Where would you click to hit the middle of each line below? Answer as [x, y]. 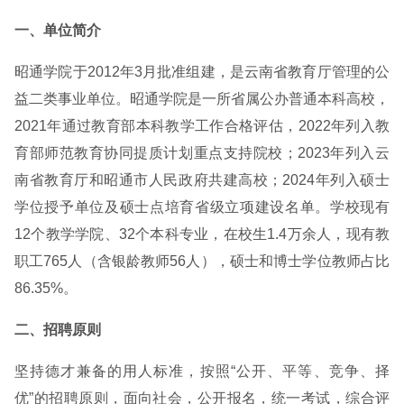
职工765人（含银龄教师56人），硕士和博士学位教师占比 [202, 261]
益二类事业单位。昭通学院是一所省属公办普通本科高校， [202, 99]
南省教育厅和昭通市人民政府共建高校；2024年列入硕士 [202, 180]
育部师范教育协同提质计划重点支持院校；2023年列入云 [202, 153]
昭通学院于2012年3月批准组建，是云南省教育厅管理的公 [202, 72]
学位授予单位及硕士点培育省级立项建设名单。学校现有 [202, 207]
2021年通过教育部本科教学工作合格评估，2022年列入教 [202, 126]
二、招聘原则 [58, 330]
